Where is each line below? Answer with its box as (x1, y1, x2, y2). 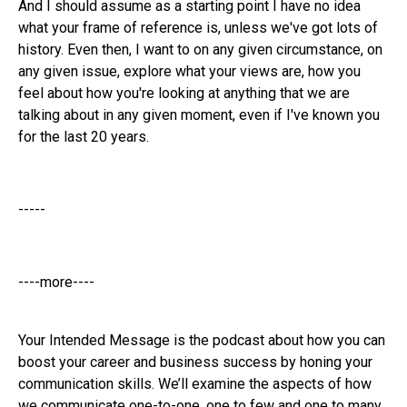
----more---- (18, 273, 94, 291)
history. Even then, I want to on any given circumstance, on (18, 40, 382, 58)
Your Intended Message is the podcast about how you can (18, 331, 385, 349)
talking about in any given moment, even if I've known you (18, 105, 380, 124)
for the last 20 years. (18, 127, 149, 145)
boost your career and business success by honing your (18, 352, 372, 371)
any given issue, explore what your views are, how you (18, 62, 361, 80)
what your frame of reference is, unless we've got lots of (18, 18, 378, 36)
